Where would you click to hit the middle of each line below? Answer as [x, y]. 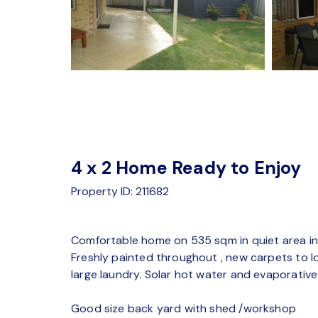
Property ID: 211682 [120, 191]
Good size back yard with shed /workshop [184, 308]
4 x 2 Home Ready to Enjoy [186, 168]
